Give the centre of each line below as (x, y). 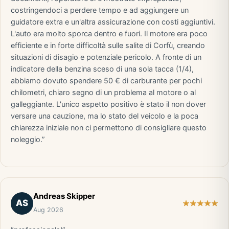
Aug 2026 (48, 210)
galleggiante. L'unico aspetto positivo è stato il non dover (108, 104)
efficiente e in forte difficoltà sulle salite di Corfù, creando (108, 45)
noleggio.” (28, 140)
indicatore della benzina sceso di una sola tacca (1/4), (102, 69)
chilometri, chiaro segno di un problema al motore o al (103, 93)
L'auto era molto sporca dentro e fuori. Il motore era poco (109, 34)
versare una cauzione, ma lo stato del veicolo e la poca (105, 116)
